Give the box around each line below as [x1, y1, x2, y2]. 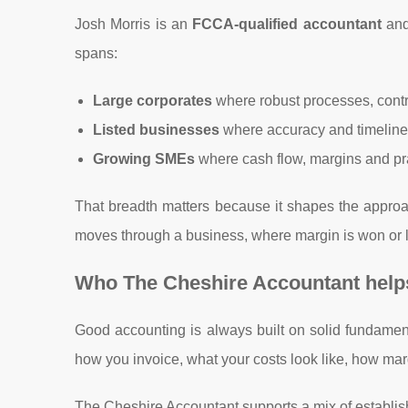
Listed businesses [93, 122, 219, 138]
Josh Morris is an [75, 16, 193, 32]
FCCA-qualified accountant [192, 16, 382, 32]
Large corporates [93, 93, 212, 108]
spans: [75, 46, 117, 61]
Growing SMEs [93, 151, 195, 167]
